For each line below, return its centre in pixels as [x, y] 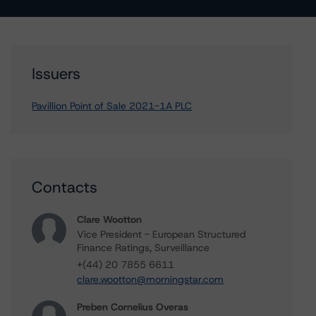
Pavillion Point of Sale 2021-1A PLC [112, 106]
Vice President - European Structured [162, 234]
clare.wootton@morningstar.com [151, 279]
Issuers [56, 74]
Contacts [65, 187]
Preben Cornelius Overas [133, 307]
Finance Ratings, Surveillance [144, 248]
